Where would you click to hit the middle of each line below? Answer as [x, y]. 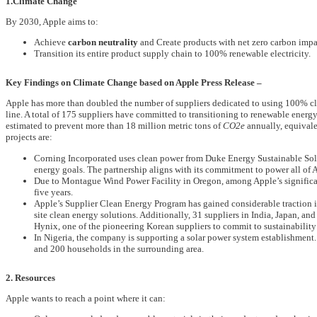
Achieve [51, 42]
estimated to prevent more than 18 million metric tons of [114, 126]
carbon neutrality [104, 42]
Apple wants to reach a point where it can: [86, 299]
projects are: [29, 137]
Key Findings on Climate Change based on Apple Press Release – [134, 83]
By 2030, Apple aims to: [52, 21]
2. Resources [30, 277]
